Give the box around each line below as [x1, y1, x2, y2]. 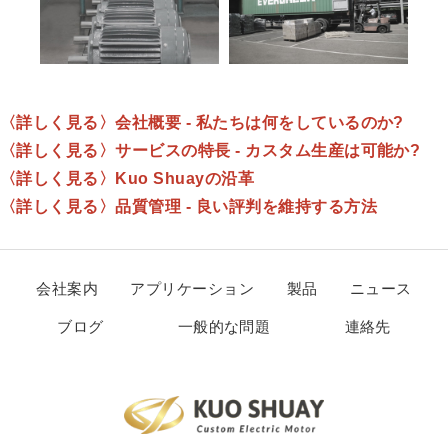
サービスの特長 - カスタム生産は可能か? [115, 141, 421, 159]
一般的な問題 [177, 317, 271, 335]
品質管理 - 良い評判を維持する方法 [115, 197, 378, 215]
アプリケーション [130, 279, 255, 297]
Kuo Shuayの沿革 [115, 169, 255, 187]
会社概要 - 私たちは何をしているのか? [115, 113, 404, 131]
